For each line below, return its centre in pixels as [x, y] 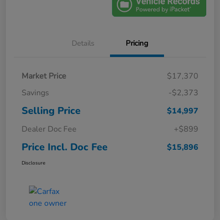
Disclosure [33, 163]
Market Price [44, 76]
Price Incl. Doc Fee [65, 147]
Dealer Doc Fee [49, 129]
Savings [35, 93]
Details [83, 43]
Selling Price [51, 111]
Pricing [137, 43]
